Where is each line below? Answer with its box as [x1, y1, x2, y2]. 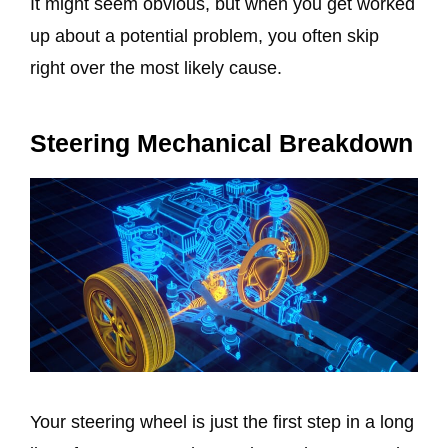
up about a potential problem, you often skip [30, 25, 379, 46]
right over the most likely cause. [30, 57, 282, 78]
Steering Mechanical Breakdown [30, 129, 413, 158]
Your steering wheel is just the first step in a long [30, 412, 414, 433]
